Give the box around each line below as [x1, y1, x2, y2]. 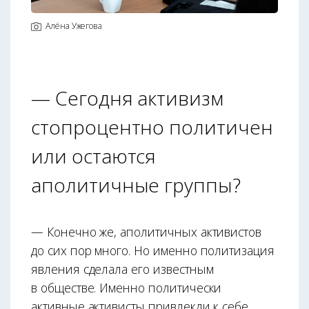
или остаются [31, 142, 157, 169]
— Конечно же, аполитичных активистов [31, 223, 262, 240]
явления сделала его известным [31, 260, 214, 277]
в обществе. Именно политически [31, 279, 222, 296]
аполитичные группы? [31, 171, 241, 198]
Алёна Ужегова [45, 19, 103, 32]
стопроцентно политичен [31, 113, 273, 140]
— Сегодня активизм [31, 84, 224, 111]
